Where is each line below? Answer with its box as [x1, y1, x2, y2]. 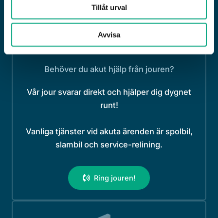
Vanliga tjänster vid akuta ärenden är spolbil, [25, 127, 193, 137]
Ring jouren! [94, 173, 135, 182]
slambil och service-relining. [55, 140, 163, 150]
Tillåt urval [91, 3, 127, 12]
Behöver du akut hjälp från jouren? [44, 64, 174, 74]
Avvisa [98, 30, 120, 39]
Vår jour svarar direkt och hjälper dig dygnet [27, 87, 191, 97]
